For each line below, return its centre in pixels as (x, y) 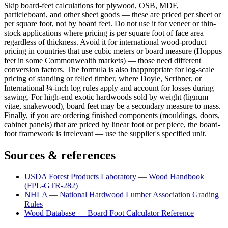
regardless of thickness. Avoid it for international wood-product (105, 42)
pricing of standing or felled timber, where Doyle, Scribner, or (103, 78)
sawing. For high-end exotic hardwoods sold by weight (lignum (106, 97)
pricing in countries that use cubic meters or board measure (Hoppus (113, 51)
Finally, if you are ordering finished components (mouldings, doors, (112, 115)
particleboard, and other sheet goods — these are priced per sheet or (112, 14)
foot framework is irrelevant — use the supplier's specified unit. (105, 133)
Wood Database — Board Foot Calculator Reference (109, 213)
